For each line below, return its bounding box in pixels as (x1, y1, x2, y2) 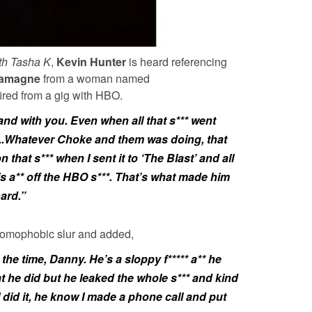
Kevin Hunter (56, 53, 129, 70)
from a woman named (43, 70, 150, 86)
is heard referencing (129, 53, 227, 70)
